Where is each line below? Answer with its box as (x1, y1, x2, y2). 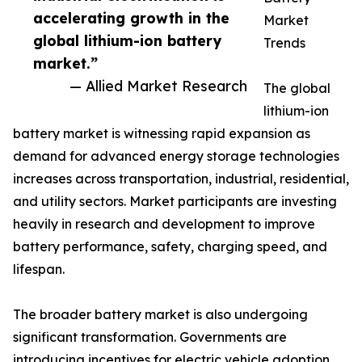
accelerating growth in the (33, 9, 229, 27)
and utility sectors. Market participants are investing (13, 193, 337, 210)
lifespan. (13, 261, 65, 278)
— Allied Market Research (69, 77, 247, 95)
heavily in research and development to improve (13, 216, 315, 233)
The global (263, 80, 330, 97)
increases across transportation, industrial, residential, (13, 170, 349, 187)
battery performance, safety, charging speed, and (13, 238, 327, 255)
